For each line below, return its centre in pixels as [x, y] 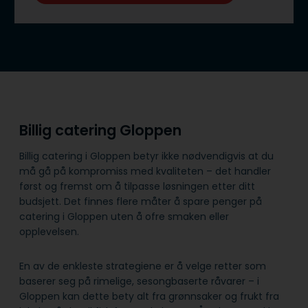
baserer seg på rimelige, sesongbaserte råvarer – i [139, 281]
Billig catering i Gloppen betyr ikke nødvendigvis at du [146, 156]
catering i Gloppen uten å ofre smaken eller [124, 216]
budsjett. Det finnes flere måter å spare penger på [141, 201]
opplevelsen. [49, 231]
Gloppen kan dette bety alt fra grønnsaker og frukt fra [149, 296]
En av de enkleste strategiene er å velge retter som [143, 266]
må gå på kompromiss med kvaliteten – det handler [145, 171]
